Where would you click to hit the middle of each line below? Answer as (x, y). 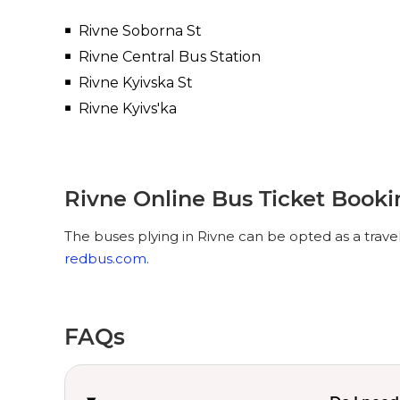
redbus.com (105, 258)
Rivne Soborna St (140, 31)
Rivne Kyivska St (136, 83)
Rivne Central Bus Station (170, 57)
